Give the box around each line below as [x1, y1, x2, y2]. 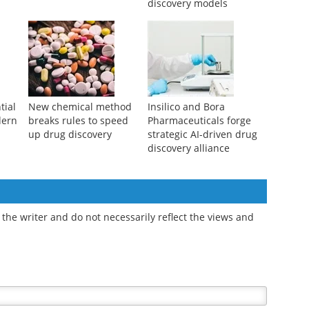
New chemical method [28, 100, 132, 114]
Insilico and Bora [147, 100, 225, 114]
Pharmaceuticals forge [147, 114, 251, 128]
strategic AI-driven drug [147, 128, 257, 141]
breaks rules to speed [28, 114, 128, 128]
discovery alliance [147, 141, 230, 155]
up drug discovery [28, 128, 112, 141]
